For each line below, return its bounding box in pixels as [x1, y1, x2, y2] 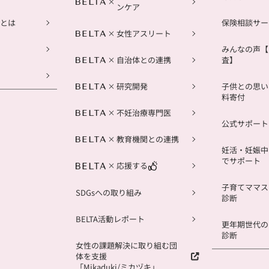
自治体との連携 [116, 54, 171, 66]
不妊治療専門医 [116, 107, 171, 119]
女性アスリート [116, 28, 171, 40]
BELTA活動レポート [76, 213, 145, 225]
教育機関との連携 [116, 133, 179, 145]
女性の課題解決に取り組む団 [76, 239, 177, 251]
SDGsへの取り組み [76, 186, 142, 198]
